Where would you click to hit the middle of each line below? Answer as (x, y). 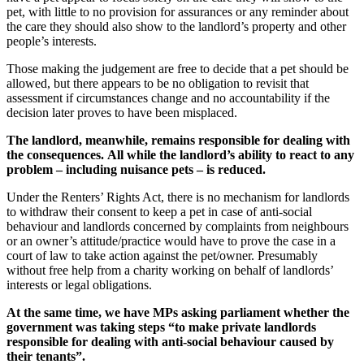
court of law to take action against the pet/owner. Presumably (162, 255)
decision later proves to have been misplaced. (122, 112)
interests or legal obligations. (79, 284)
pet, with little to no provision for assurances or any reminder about (178, 11)
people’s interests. (52, 41)
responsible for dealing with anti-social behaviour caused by (170, 341)
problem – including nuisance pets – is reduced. (136, 169)
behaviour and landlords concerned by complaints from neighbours (178, 226)
